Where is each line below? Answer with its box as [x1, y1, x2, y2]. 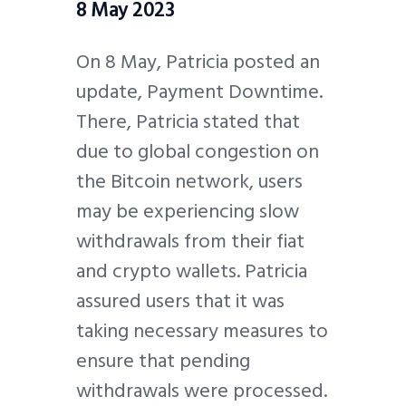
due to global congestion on [76, 135, 319, 169]
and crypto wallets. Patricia [76, 255, 307, 288]
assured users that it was [76, 285, 285, 318]
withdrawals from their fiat [76, 225, 304, 258]
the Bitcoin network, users [76, 165, 303, 198]
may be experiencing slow [76, 195, 299, 228]
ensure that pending [76, 344, 250, 378]
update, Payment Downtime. [76, 75, 323, 109]
